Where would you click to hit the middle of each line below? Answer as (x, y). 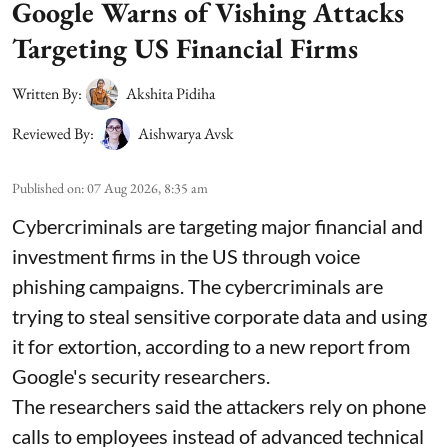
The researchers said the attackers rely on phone (219, 406)
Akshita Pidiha (170, 94)
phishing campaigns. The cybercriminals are (197, 286)
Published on (46, 188)
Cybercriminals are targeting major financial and (217, 226)
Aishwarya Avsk (186, 134)
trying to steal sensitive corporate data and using (219, 316)
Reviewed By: (53, 134)
